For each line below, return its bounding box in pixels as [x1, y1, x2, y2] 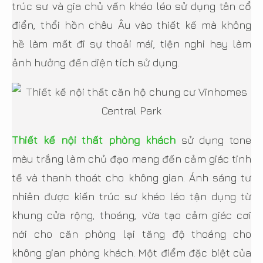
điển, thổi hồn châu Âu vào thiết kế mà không [12, 18, 251, 31]
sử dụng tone [175, 133, 251, 146]
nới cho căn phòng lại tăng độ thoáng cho [12, 227, 251, 240]
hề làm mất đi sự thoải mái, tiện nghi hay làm [12, 37, 251, 50]
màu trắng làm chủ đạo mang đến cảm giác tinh [12, 152, 251, 165]
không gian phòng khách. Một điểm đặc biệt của [12, 246, 251, 259]
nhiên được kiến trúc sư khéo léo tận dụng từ [12, 190, 251, 203]
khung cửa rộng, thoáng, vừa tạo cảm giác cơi [12, 208, 251, 221]
